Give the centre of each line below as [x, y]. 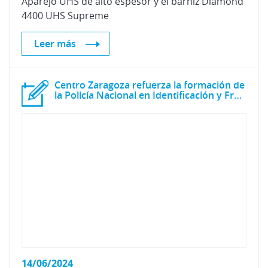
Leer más [55, 44]
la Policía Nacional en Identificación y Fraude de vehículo [238, 95]
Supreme [88, 16]
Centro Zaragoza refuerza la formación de [150, 85]
